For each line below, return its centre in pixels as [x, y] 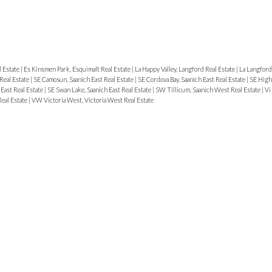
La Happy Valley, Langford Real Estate [185, 69]
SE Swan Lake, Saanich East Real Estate [100, 90]
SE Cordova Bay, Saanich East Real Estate [192, 80]
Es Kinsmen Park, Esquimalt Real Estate [77, 69]
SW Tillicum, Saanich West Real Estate [208, 90]
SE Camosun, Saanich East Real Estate [84, 80]
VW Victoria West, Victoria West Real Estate [92, 100]
